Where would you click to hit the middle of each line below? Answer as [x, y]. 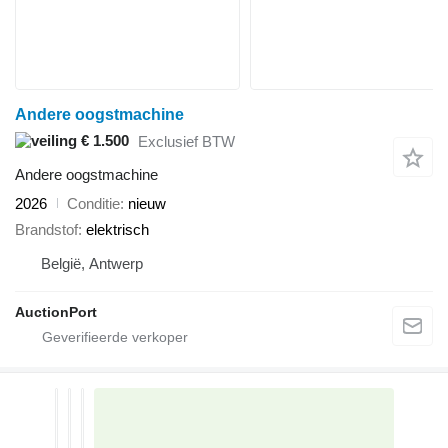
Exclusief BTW [186, 142]
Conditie [93, 203]
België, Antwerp [92, 264]
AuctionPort [56, 312]
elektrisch [117, 230]
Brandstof [46, 230]
